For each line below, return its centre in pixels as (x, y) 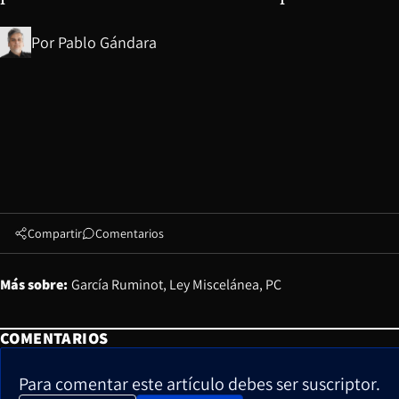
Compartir (55, 233)
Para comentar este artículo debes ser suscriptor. (199, 384)
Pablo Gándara (107, 42)
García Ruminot (117, 285)
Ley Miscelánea (214, 285)
